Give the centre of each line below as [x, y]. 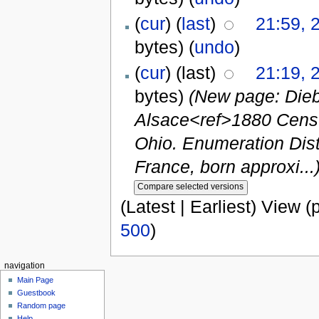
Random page [42, 305]
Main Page [36, 279]
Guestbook [37, 292]
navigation [24, 266]
